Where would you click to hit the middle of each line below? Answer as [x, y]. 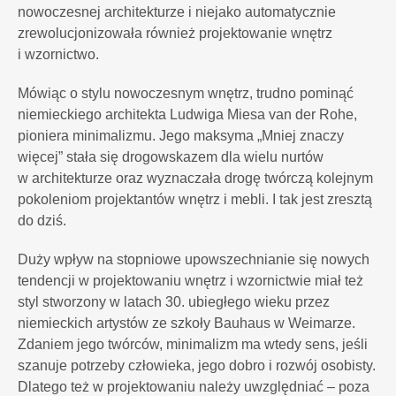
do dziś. [44, 221]
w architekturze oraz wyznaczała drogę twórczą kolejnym [195, 178]
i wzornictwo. [60, 54]
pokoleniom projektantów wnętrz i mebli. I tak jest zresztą [195, 199]
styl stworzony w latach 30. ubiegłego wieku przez [174, 302]
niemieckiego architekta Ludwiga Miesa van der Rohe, [187, 114]
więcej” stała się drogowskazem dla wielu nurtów [171, 157]
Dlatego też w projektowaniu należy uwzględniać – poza [194, 387]
